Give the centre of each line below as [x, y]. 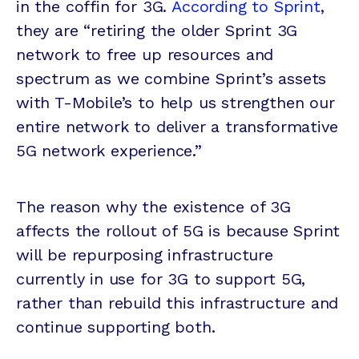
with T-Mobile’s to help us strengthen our [175, 103]
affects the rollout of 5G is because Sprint [178, 231]
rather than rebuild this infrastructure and [177, 303]
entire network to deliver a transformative [177, 127]
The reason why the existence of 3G [153, 207]
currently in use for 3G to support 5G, [161, 279]
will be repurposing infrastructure [145, 255]
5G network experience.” [109, 151]
